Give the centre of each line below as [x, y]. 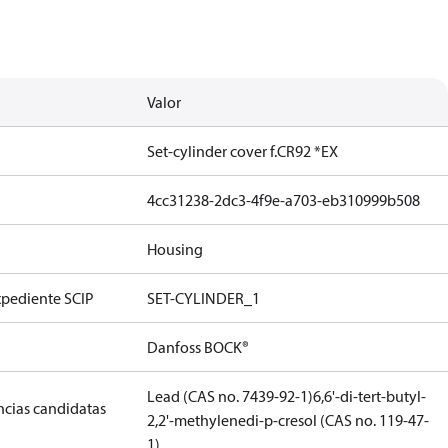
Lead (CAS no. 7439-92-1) [230, 396]
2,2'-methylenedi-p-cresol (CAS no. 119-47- [288, 420]
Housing [175, 249]
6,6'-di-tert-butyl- [370, 396]
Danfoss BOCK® [198, 347]
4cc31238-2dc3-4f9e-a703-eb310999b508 [284, 200]
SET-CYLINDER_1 [204, 298]
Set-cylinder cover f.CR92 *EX [243, 151]
